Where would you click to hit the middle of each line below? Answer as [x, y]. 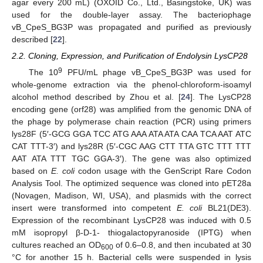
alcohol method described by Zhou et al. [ [96, 97]
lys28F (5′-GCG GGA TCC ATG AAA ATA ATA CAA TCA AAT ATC [131, 134]
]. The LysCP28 [221, 97]
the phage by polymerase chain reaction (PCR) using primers [131, 122]
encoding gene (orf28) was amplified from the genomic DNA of [131, 109]
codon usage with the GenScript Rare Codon [163, 171]
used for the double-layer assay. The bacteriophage [131, 15]
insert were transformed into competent [94, 208]
